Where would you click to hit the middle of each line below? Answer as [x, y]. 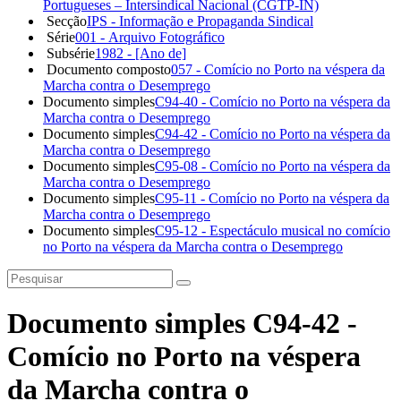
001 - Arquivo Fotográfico [150, 37]
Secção [67, 21]
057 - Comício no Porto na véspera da [278, 69]
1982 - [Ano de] [141, 53]
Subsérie [71, 53]
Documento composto [109, 69]
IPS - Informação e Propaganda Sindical [200, 21]
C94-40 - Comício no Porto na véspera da [273, 101]
